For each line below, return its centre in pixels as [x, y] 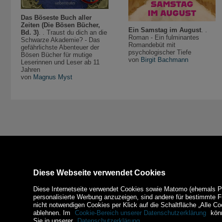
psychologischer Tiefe [160, 52]
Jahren [30, 70]
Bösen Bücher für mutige [56, 55]
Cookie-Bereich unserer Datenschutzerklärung [141, 213]
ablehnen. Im [53, 213]
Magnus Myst [53, 77]
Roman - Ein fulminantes [164, 37]
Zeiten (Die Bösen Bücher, [60, 25]
